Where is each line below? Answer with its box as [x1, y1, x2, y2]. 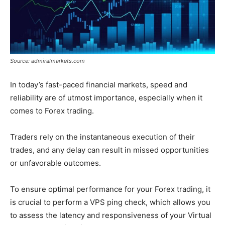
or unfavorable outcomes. [10, 158, 101, 168]
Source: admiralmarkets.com [10, 57, 85, 65]
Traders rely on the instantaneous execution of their [10, 132, 195, 142]
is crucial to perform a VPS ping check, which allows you [10, 197, 210, 207]
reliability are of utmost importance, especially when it [10, 93, 202, 103]
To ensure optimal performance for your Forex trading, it [10, 184, 210, 194]
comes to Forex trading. [10, 106, 94, 116]
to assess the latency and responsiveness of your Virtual [10, 210, 211, 220]
